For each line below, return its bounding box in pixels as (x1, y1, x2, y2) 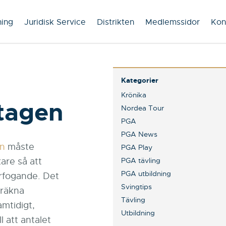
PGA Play (121, 143, 152, 152)
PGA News (121, 130, 157, 139)
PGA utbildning (121, 169, 171, 178)
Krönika (121, 90, 146, 99)
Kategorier (121, 76, 158, 85)
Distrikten (97, 17, 134, 27)
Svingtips (121, 182, 152, 191)
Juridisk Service (24, 17, 86, 27)
